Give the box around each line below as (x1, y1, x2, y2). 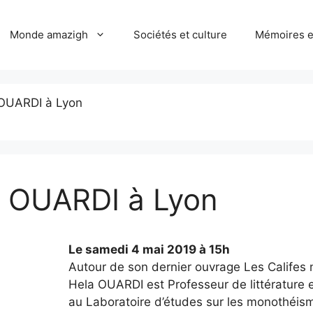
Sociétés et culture (133, 28, 227, 41)
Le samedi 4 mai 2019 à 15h (68, 242, 230, 256)
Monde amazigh (10, 28, 88, 41)
